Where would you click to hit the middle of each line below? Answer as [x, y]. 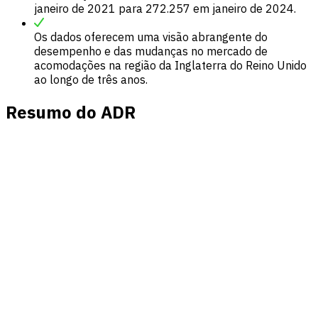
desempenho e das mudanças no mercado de [151, 51]
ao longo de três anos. [91, 79]
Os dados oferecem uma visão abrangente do [151, 37]
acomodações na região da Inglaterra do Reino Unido [170, 65]
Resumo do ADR [71, 112]
